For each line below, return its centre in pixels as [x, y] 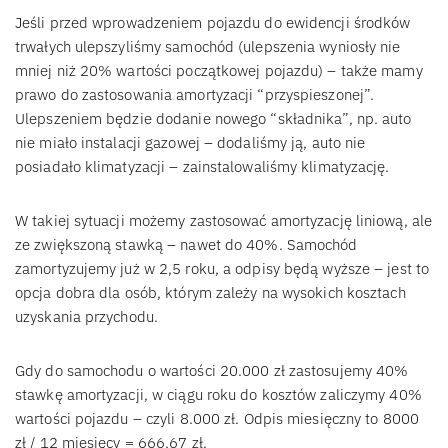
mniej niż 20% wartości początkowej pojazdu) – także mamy [219, 70]
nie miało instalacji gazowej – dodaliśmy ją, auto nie [190, 142]
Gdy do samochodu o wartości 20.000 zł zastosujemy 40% [212, 370]
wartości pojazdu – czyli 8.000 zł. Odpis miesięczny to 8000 [217, 418]
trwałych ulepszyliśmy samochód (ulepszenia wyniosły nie [208, 46]
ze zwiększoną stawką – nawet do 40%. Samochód [186, 244]
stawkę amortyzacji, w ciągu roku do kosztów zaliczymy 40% [218, 394]
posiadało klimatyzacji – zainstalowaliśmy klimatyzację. [202, 166]
